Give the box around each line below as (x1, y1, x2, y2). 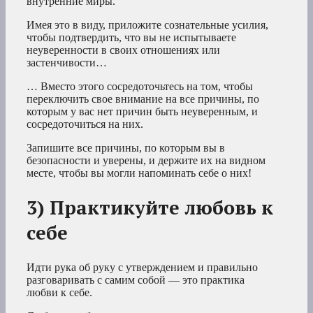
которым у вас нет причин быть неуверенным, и (27, 105, 258, 117)
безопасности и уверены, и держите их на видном (27, 154, 265, 166)
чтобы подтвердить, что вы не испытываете (27, 31, 236, 43)
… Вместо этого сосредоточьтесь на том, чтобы (27, 80, 253, 92)
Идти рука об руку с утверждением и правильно (27, 261, 258, 273)
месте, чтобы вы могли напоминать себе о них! (27, 166, 252, 179)
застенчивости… (27, 56, 107, 68)
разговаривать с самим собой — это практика (27, 273, 245, 286)
